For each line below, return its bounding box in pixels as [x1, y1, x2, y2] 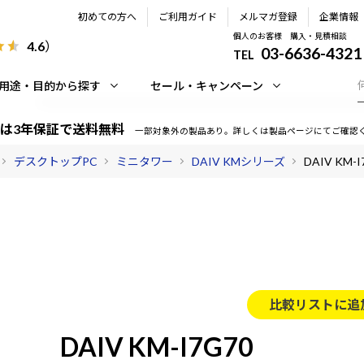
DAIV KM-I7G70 [60, 331, 253, 362]
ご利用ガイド [158, 11, 217, 23]
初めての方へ [78, 11, 136, 23]
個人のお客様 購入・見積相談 [233, 31, 348, 41]
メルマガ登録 [239, 11, 297, 23]
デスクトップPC [14, 154, 97, 168]
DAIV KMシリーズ [192, 154, 285, 168]
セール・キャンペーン [150, 79, 263, 93]
